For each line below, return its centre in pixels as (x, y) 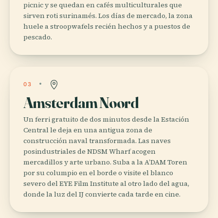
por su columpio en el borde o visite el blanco (98, 173)
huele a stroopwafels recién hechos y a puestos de (107, 26)
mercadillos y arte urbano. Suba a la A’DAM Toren (105, 162)
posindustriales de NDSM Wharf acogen (90, 151)
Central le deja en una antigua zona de (88, 130)
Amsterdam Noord (81, 102)
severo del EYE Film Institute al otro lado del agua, (106, 183)
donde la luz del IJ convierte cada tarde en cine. (102, 194)
